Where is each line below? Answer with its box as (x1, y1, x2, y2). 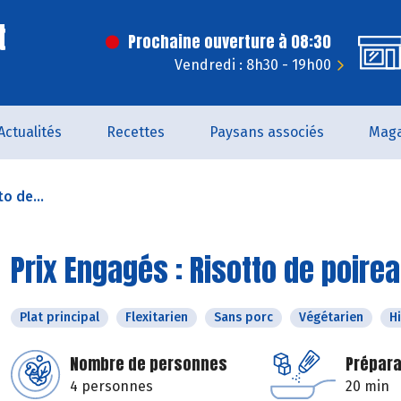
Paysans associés (209, 124, 324, 141)
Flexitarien (125, 310, 188, 325)
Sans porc (214, 310, 273, 325)
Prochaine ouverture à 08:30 (128, 30, 331, 54)
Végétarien (299, 310, 363, 325)
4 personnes (70, 378, 153, 395)
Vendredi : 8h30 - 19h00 (175, 56, 331, 73)
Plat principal (20, 310, 99, 325)
